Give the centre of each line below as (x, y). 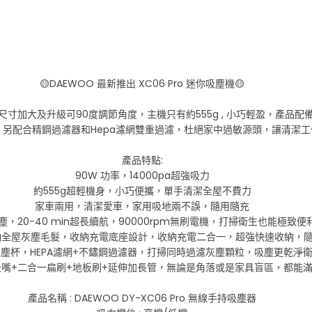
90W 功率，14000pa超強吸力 (142, 175)
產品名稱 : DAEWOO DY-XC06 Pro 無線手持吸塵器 (142, 298)
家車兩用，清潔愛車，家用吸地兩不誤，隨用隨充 (142, 206)
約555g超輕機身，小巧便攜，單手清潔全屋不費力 (142, 190)
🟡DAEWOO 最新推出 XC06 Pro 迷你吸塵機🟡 (142, 83)
